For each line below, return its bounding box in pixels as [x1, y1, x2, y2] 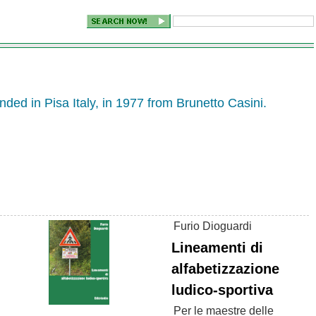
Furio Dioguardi [174, 220, 252, 232]
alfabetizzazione [171, 261, 279, 276]
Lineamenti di [171, 240, 263, 255]
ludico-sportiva [171, 282, 273, 298]
